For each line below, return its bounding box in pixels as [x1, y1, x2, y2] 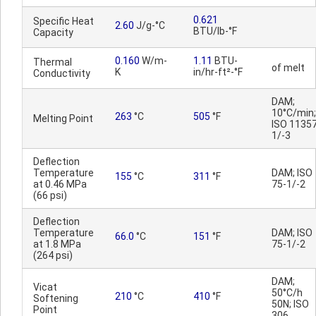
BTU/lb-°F [193, 25, 237, 37]
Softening [33, 293, 78, 304]
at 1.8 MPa [33, 238, 81, 250]
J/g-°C [134, 20, 165, 31]
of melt [272, 62, 305, 73]
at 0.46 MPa [33, 178, 87, 190]
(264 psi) [33, 250, 73, 261]
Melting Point [33, 113, 93, 124]
